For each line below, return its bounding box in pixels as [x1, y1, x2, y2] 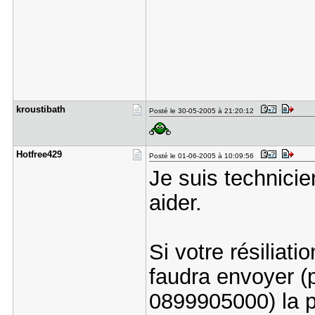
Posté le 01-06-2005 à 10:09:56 [148, 152, 258, 160]
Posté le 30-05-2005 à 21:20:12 [148, 107, 258, 115]
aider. [148, 191, 202, 214]
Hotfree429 [15, 149, 62, 160]
